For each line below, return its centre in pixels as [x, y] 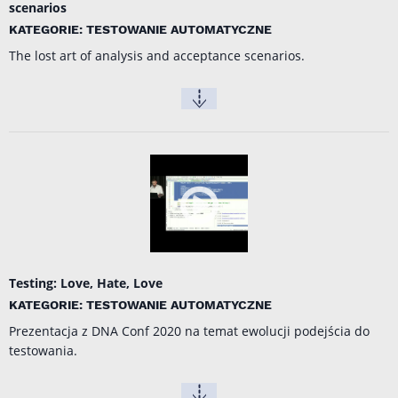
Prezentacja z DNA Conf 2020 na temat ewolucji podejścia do [189, 331]
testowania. [43, 351]
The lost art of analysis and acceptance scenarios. [157, 56]
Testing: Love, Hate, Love [86, 283]
